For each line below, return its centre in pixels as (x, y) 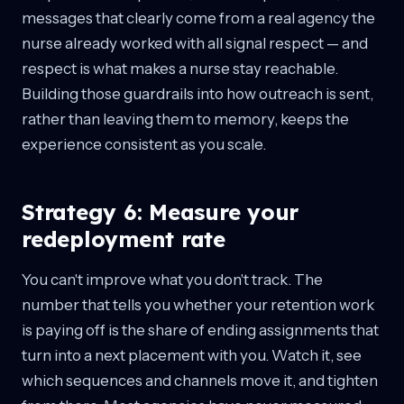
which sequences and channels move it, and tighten (200, 380)
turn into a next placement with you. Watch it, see (192, 355)
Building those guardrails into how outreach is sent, (197, 93)
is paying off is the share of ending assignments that (200, 330)
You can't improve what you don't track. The (172, 279)
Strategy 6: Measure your (161, 211)
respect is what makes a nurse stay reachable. (180, 68)
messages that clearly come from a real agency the (198, 18)
